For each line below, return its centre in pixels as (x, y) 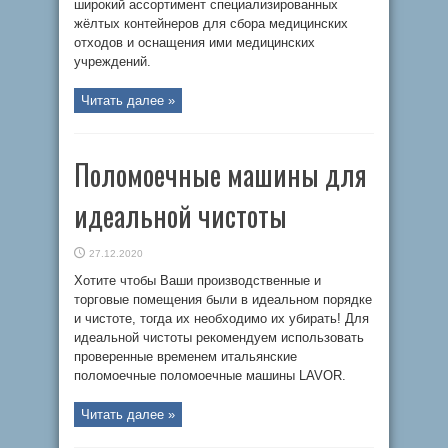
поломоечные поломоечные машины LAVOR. (210, 375)
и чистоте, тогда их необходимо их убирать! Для (221, 318)
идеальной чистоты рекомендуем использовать (219, 337)
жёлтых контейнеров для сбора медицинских (211, 23)
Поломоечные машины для (220, 174)
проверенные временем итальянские (185, 356)
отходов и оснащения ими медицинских (194, 42)
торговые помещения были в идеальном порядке (223, 299)
